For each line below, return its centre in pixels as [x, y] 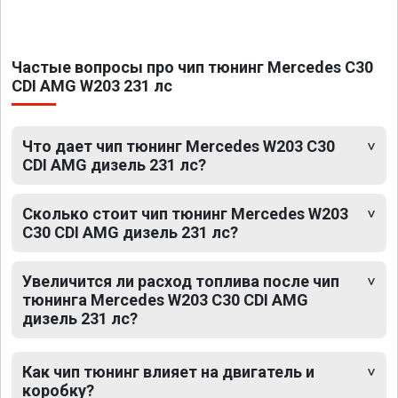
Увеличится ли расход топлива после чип [181, 281]
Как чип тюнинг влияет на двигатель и [168, 371]
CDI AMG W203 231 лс [92, 85]
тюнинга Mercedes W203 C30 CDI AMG [165, 299]
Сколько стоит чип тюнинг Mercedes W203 [185, 213]
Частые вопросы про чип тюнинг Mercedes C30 [192, 67]
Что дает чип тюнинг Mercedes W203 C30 [179, 146]
